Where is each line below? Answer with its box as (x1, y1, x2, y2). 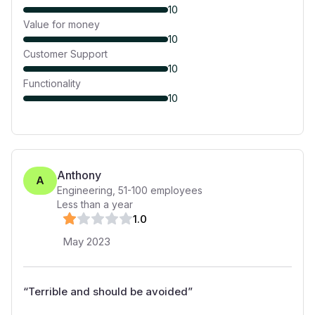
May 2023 (63, 235, 110, 248)
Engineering (57, 184, 112, 196)
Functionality (23, 77, 81, 89)
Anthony (57, 168, 101, 182)
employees (148, 184, 202, 196)
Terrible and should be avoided (28, 285, 188, 298)
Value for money (23, 18, 100, 30)
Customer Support (23, 48, 108, 60)
